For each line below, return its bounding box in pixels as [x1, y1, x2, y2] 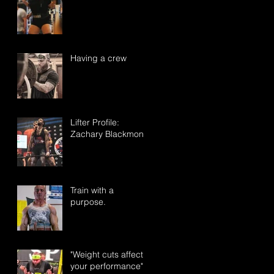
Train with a [70, 185, 114, 196]
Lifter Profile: [70, 117, 119, 128]
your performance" [70, 261, 143, 272]
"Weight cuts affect [70, 249, 143, 260]
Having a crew [70, 53, 127, 64]
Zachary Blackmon [70, 128, 144, 139]
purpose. [70, 196, 106, 207]
